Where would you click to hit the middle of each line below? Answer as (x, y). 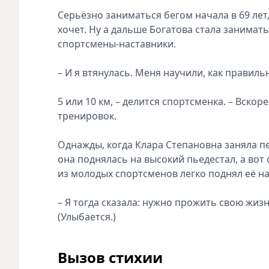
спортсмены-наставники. (117, 44)
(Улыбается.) (87, 216)
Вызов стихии (112, 257)
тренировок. (87, 116)
